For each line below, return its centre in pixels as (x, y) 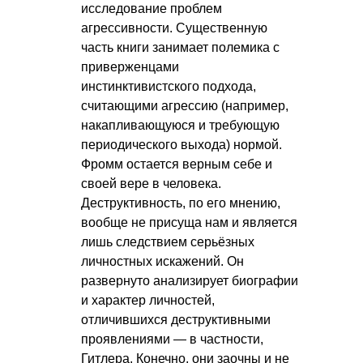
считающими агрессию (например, (185, 106)
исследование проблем (152, 9)
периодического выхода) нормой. (181, 145)
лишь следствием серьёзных (168, 242)
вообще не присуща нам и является (189, 223)
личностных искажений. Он (162, 262)
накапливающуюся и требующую (180, 126)
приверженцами (130, 67)
